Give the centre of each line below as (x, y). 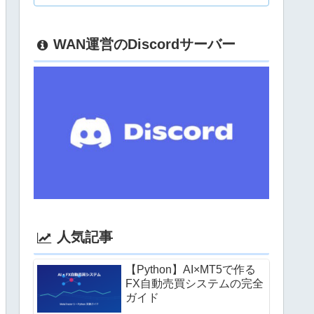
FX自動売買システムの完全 (194, 284)
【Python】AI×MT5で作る (191, 270)
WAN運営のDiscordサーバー (144, 44)
